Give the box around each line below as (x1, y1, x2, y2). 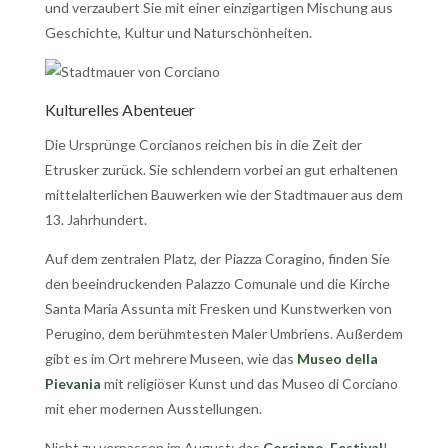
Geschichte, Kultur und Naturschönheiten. (44, 23, 312, 41)
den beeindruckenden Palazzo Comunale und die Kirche (44, 274, 390, 292)
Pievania (44, 374, 101, 392)
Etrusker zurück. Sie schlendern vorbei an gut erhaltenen (44, 160, 398, 178)
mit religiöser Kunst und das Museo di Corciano (100, 374, 398, 392)
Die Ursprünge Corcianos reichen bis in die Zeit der (44, 135, 362, 153)
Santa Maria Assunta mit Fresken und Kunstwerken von (44, 299, 392, 317)
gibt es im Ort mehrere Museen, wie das (44, 349, 297, 367)
